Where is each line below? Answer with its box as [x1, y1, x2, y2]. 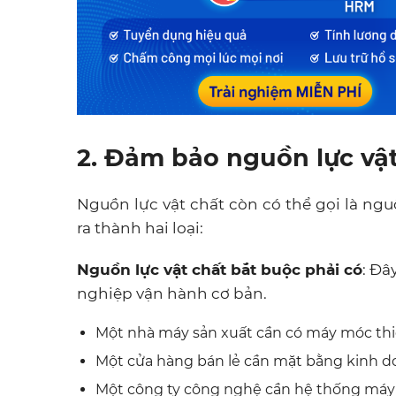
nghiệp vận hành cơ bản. [77, 284, 267, 302]
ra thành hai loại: [77, 218, 203, 237]
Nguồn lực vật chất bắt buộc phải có [77, 260, 362, 278]
